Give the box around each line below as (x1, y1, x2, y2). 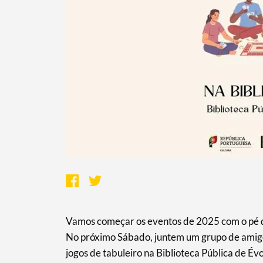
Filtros (140, 201, 170, 214)
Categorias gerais (140, 128, 220, 141)
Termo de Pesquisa (140, 55, 228, 69)
